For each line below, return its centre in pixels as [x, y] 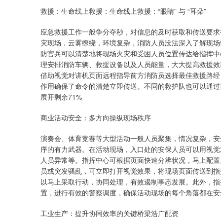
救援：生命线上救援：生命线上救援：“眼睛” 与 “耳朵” [123, 11]
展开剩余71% [61, 97]
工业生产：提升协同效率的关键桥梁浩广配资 [110, 213]
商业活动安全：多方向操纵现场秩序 [96, 117]
